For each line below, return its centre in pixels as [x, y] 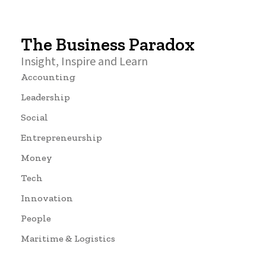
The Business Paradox [108, 45]
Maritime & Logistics [68, 239]
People [36, 218]
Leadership [45, 97]
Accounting [48, 77]
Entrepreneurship [61, 138]
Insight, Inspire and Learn [84, 62]
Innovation [47, 198]
